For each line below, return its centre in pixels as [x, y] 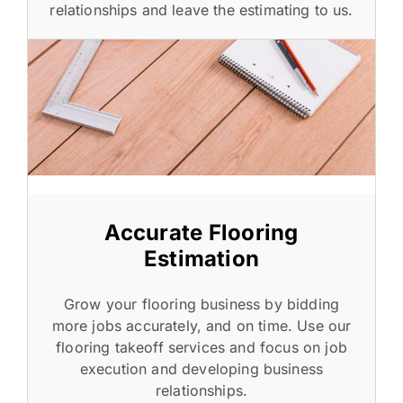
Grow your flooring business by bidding [201, 304]
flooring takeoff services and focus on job [201, 347]
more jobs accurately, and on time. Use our [201, 325]
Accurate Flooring [201, 232]
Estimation [201, 258]
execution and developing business [201, 368]
